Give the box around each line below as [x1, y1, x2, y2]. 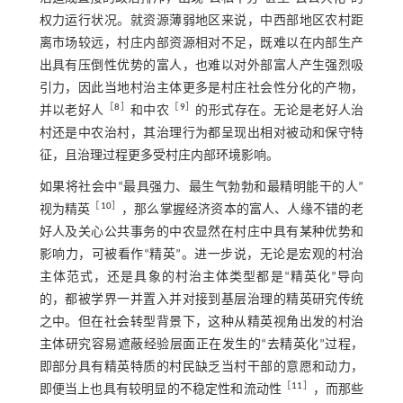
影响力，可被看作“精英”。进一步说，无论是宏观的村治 [39, 248, 364, 263]
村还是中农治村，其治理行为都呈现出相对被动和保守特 [39, 127, 364, 141]
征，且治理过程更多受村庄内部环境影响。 [39, 149, 279, 164]
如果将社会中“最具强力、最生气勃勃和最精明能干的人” [39, 181, 364, 195]
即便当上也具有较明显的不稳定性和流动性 [39, 383, 282, 398]
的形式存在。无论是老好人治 [195, 104, 364, 119]
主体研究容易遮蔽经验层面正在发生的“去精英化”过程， [39, 338, 364, 353]
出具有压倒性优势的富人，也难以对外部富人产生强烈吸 [39, 59, 364, 74]
